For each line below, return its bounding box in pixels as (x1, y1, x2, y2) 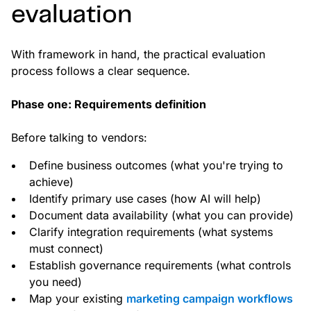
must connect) (29, 242, 103, 256)
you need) (29, 275, 82, 289)
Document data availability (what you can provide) (29, 208, 294, 223)
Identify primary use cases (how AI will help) (29, 192, 261, 206)
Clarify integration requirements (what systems (29, 225, 273, 239)
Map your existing (29, 292, 126, 306)
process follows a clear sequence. (11, 64, 190, 78)
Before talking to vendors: (11, 131, 147, 145)
